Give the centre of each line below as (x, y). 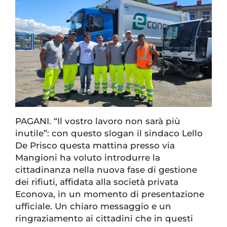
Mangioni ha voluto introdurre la (88, 158)
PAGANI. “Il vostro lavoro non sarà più (98, 121)
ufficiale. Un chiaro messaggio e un (93, 206)
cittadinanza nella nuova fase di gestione (106, 170)
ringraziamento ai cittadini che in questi (104, 219)
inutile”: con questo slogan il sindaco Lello (109, 134)
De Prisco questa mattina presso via (95, 146)
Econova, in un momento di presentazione (110, 194)
